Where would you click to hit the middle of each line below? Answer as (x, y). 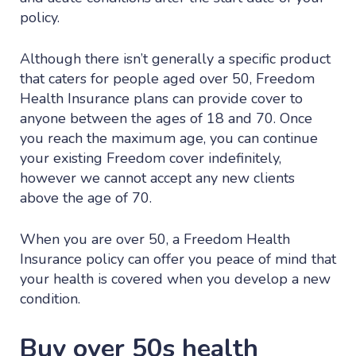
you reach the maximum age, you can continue (169, 138)
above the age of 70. (86, 197)
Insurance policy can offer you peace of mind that (178, 259)
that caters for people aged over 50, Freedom (167, 78)
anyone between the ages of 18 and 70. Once (166, 118)
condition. (50, 298)
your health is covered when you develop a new (175, 279)
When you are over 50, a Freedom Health (155, 239)
